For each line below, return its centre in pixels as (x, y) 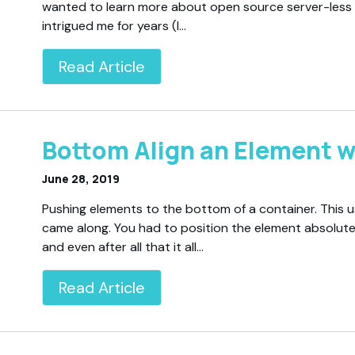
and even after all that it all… (123, 246)
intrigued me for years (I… (115, 25)
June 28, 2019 (81, 178)
